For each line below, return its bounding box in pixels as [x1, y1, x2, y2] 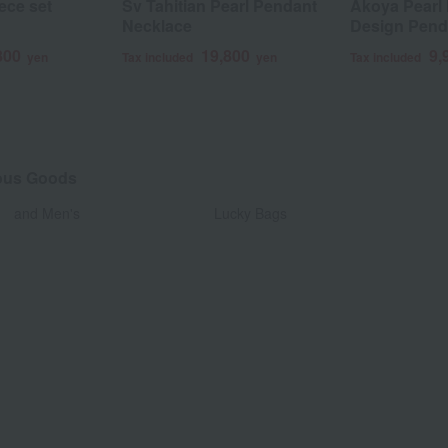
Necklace [121, 13, 192, 37]
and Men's [14, 202, 80, 223]
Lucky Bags [214, 202, 287, 223]
